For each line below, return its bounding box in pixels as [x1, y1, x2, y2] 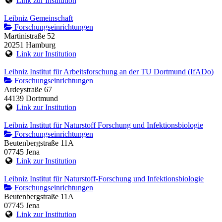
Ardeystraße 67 [4, 85, 52, 94]
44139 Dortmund [4, 94, 58, 103]
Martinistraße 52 [4, 32, 55, 41]
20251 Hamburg [4, 41, 55, 50]
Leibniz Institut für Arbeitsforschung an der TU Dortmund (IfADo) [4, 67, 214, 76]
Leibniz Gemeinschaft [4, 14, 73, 23]
